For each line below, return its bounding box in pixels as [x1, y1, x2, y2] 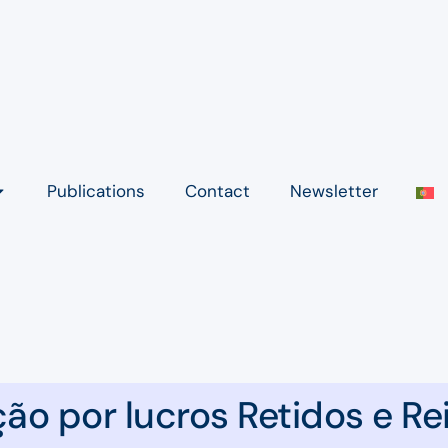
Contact [185, 180, 251, 203]
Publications [47, 180, 146, 203]
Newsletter [290, 180, 379, 203]
